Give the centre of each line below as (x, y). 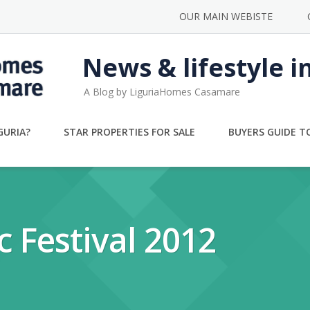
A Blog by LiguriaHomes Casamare (162, 91)
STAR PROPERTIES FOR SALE (129, 132)
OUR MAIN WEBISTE (226, 16)
